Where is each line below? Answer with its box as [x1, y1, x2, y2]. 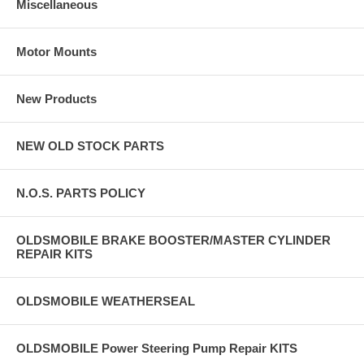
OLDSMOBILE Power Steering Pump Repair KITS [16, 340, 297, 355]
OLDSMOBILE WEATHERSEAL [16, 293, 195, 308]
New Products [16, 91, 97, 106]
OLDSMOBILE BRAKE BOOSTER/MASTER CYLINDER [16, 232, 331, 247]
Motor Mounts [16, 44, 97, 58]
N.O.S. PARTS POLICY [16, 185, 145, 200]
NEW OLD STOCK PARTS [16, 138, 164, 153]
